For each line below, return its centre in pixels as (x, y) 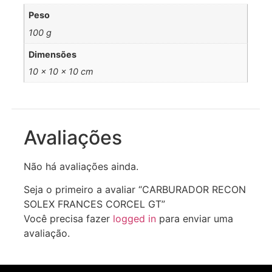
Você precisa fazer (68, 218)
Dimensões (53, 55)
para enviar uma (195, 218)
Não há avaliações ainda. (81, 166)
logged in (134, 218)
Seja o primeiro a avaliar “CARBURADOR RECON (135, 189)
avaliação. (47, 233)
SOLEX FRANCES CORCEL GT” (94, 204)
